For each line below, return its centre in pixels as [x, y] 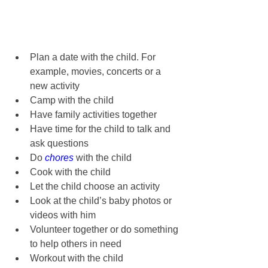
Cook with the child [70, 172]
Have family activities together [93, 115]
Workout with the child [77, 258]
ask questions [59, 144]
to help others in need [76, 244]
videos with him [63, 215]
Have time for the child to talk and [101, 129]
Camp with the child [72, 100]
